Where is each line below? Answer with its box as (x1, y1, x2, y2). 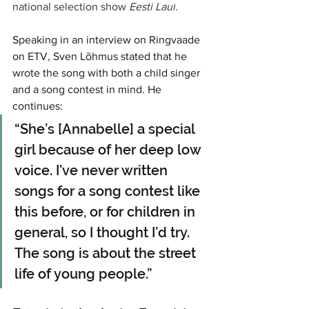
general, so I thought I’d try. (14, 224, 193, 241)
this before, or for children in (14, 203, 199, 221)
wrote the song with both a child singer (12, 67, 203, 79)
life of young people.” (14, 266, 152, 283)
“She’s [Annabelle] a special (14, 121, 198, 138)
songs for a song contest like (14, 183, 203, 200)
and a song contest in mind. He (12, 83, 164, 96)
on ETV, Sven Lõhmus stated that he (12, 50, 190, 63)
